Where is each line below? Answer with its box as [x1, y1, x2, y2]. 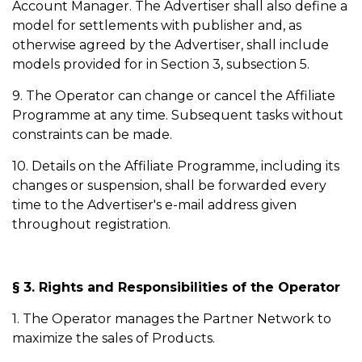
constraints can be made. [12, 127, 172, 142]
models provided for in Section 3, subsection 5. [12, 57, 313, 72]
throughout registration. [12, 217, 170, 232]
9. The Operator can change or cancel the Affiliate [12, 88, 335, 103]
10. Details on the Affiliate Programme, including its [12, 158, 339, 174]
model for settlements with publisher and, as [12, 18, 301, 33]
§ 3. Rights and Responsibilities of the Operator [12, 280, 340, 295]
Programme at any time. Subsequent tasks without [12, 107, 343, 123]
